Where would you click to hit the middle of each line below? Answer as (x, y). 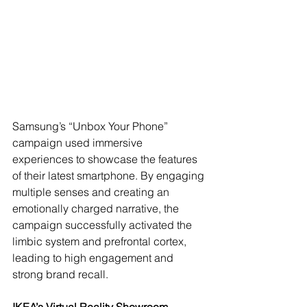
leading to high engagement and (94, 257)
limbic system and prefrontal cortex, (101, 241)
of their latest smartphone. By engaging (110, 175)
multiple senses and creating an (92, 192)
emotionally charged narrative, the (97, 208)
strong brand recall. (60, 274)
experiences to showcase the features (106, 159)
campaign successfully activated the (103, 224)
